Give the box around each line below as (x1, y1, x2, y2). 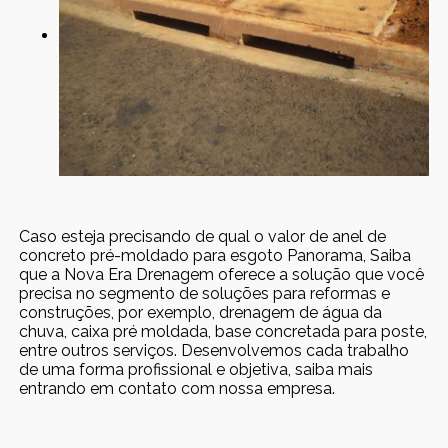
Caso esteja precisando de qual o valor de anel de (19, 226, 387, 246)
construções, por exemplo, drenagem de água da (19, 302, 383, 322)
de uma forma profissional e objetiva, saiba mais (19, 359, 374, 379)
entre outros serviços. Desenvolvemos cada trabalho (19, 340, 410, 360)
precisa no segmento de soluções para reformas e (19, 283, 391, 303)
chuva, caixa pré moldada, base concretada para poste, (19, 321, 428, 341)
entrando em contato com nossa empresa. (19, 378, 336, 398)
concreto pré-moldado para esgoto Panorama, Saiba (19, 245, 412, 265)
